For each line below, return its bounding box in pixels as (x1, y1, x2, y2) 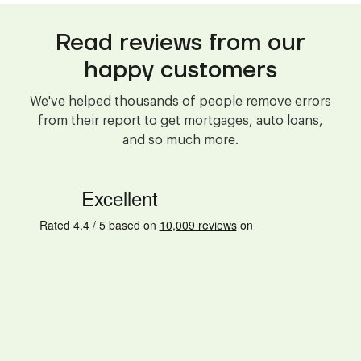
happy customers (84, 56, 277, 86)
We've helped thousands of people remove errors (30, 94, 331, 108)
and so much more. (122, 133, 239, 147)
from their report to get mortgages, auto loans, (38, 114, 323, 127)
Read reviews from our (56, 28, 305, 59)
